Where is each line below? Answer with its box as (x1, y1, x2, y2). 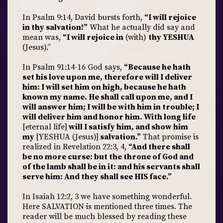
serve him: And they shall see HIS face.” (22, 172, 172, 182)
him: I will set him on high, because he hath (22, 82, 186, 92)
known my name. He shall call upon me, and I (22, 92, 193, 102)
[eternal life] (22, 122, 67, 132)
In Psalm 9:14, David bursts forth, (22, 12, 144, 22)
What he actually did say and (88, 22, 195, 32)
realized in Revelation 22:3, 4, (22, 142, 128, 152)
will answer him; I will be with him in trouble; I (22, 102, 199, 112)
